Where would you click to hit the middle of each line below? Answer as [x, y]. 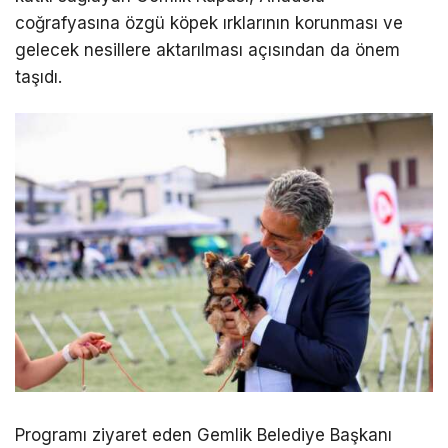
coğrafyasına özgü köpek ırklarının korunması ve [209, 23]
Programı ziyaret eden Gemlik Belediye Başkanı [203, 435]
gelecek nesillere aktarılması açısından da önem [207, 50]
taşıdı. [38, 77]
